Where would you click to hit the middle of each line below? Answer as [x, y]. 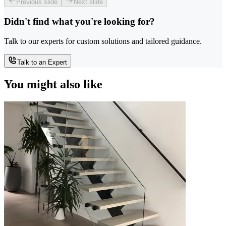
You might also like [53, 84]
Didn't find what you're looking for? [79, 22]
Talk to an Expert [42, 63]
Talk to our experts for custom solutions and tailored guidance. [103, 41]
